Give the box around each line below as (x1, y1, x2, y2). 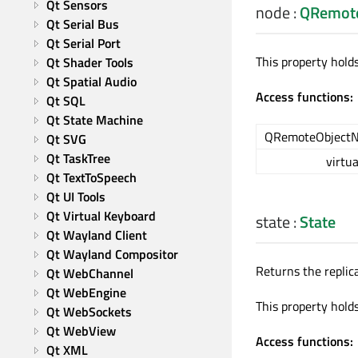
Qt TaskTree (46, 149, 110, 168)
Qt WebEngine (46, 283, 126, 302)
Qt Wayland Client (46, 225, 147, 245)
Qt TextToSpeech (46, 168, 137, 187)
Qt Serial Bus (46, 14, 119, 34)
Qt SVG (46, 129, 86, 149)
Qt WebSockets (46, 302, 132, 321)
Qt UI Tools (46, 187, 105, 206)
